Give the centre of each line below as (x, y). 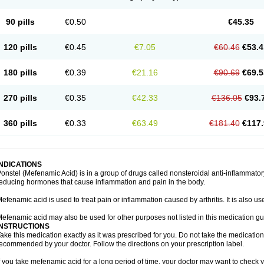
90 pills (20, 22)
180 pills (20, 72)
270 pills (20, 98)
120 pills (20, 47)
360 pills (20, 123)
